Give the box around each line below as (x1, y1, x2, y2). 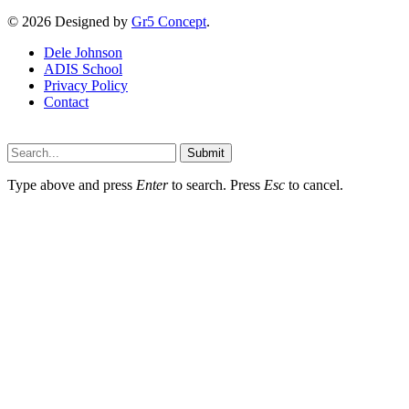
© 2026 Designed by (7, 13, 131, 29)
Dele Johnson (44, 44, 122, 60)
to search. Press (168, 176, 264, 193)
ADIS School (44, 60, 122, 77)
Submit (187, 145, 225, 160)
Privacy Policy (44, 77, 128, 93)
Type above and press (7, 176, 136, 193)
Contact (44, 93, 89, 110)
